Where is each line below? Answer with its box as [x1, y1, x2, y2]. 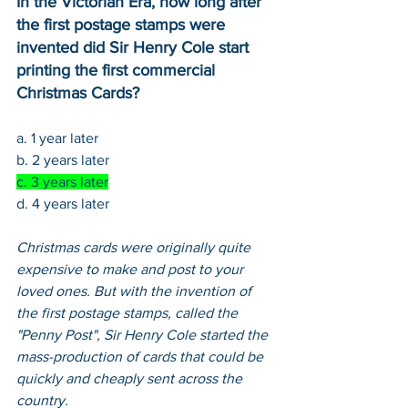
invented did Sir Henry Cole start [16, 38, 253, 57]
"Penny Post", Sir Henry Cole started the [16, 327, 271, 343]
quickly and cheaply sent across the [16, 371, 246, 387]
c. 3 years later [16, 174, 108, 190]
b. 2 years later [16, 152, 109, 168]
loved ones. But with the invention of [16, 283, 255, 300]
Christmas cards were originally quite [16, 240, 254, 256]
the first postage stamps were [16, 15, 229, 35]
